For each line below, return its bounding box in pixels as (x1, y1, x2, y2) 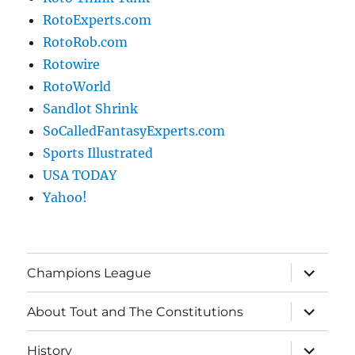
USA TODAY (43, 167, 117, 184)
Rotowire (43, 56, 101, 73)
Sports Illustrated (43, 145, 154, 162)
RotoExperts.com (43, 12, 152, 29)
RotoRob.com (43, 34, 128, 51)
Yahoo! (43, 189, 88, 206)
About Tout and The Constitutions (27, 303, 244, 319)
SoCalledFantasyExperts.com (43, 123, 226, 139)
